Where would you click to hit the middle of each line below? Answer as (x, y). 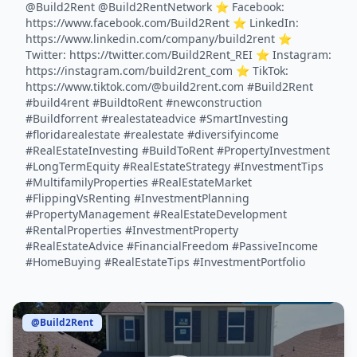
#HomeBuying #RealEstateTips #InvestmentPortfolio (165, 262)
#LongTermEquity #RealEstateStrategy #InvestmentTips (175, 166)
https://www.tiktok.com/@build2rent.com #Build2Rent (169, 86)
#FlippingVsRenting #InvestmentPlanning (137, 198)
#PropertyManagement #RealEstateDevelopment (156, 214)
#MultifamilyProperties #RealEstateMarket (139, 182)
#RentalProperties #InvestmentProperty (132, 230)
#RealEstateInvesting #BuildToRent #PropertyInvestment (178, 150)
